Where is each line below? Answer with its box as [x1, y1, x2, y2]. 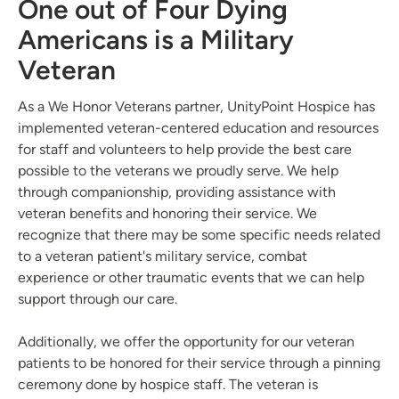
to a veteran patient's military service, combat [18, 247, 307, 265]
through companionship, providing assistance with [18, 183, 336, 200]
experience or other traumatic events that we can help [18, 268, 364, 286]
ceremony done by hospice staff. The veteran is [18, 375, 318, 393]
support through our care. [18, 289, 177, 307]
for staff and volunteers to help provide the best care [18, 140, 352, 158]
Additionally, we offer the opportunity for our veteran [18, 332, 354, 350]
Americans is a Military [18, 22, 294, 56]
